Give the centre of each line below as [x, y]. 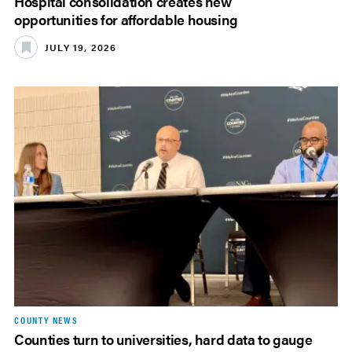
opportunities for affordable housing [126, 20]
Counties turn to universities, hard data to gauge [163, 339]
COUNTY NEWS [46, 320]
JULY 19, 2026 [81, 47]
